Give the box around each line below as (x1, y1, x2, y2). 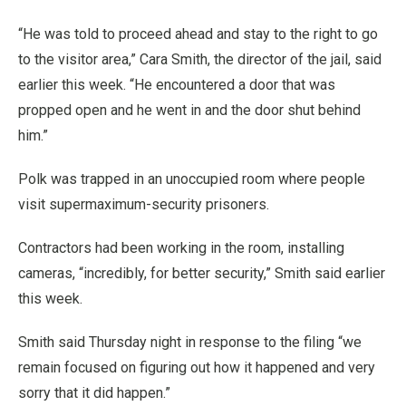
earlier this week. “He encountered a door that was (18, 76, 335, 93)
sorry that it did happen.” (18, 384, 170, 401)
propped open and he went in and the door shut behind (18, 101, 361, 119)
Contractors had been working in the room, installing (18, 239, 344, 256)
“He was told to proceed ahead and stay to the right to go (18, 25, 378, 43)
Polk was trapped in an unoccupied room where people (18, 170, 365, 188)
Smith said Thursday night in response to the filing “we (18, 333, 362, 351)
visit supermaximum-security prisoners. (18, 196, 269, 213)
